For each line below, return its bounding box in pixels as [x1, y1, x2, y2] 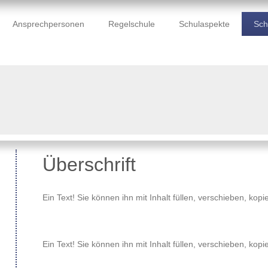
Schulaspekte [179, 19, 230, 29]
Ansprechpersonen [13, 19, 84, 29]
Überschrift [42, 154, 136, 176]
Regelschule [108, 19, 155, 29]
